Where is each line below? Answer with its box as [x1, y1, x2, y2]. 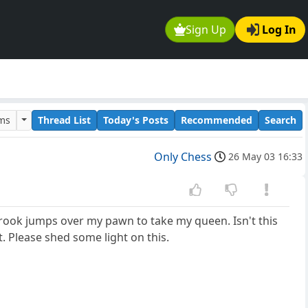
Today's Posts [103, 113, 168, 126]
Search [265, 113, 296, 126]
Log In [262, 22, 296, 38]
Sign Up [186, 22, 227, 38]
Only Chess [154, 149, 212, 165]
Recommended [181, 113, 252, 126]
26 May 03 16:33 [228, 150, 302, 164]
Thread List [38, 113, 91, 126]
